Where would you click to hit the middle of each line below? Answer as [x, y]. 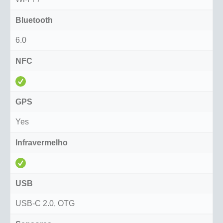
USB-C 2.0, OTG [45, 204]
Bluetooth [34, 20]
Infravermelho [42, 143]
